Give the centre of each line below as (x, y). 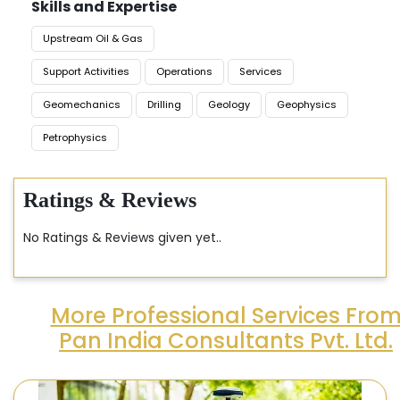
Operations (184, 72)
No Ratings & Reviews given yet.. (122, 238)
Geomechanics (82, 105)
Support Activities (86, 72)
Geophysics (307, 105)
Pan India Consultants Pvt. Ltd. (226, 341)
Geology (229, 105)
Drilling (164, 105)
